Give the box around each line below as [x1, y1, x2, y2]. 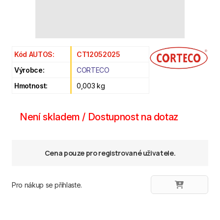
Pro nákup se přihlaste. [12, 180, 82, 189]
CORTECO [77, 66, 110, 74]
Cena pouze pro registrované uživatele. [44, 148, 176, 158]
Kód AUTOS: [14, 50, 55, 58]
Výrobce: [14, 66, 45, 74]
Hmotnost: [14, 82, 48, 90]
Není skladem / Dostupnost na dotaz [20, 111, 179, 123]
